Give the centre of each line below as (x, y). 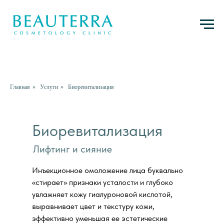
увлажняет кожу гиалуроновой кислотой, (102, 194)
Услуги (49, 87)
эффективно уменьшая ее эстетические (100, 218)
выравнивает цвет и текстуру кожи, (93, 206)
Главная (20, 87)
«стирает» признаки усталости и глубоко (102, 182)
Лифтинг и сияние (72, 149)
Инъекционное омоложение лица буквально (107, 170)
